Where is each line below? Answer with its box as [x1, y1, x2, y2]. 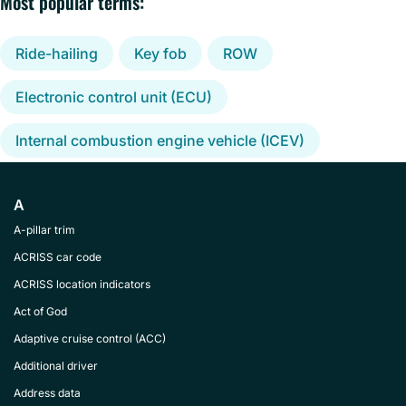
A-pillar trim [14, 223, 75, 237]
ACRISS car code [14, 250, 101, 264]
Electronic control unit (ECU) [15, 88, 212, 106]
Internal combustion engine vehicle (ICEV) [15, 131, 304, 150]
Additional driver [14, 359, 98, 372]
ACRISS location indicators [14, 277, 150, 291]
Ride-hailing [15, 44, 98, 63]
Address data [14, 386, 81, 400]
